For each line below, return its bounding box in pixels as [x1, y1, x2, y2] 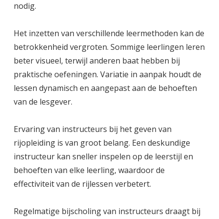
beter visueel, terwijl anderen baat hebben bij [14, 55, 180, 66]
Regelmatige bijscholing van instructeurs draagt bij [14, 206, 200, 217]
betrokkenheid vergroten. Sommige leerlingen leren [14, 42, 205, 53]
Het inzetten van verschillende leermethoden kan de [14, 28, 204, 39]
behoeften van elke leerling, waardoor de [14, 165, 165, 176]
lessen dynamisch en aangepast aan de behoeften [14, 83, 197, 94]
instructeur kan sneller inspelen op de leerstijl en [14, 151, 193, 162]
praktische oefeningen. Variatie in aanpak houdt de [14, 69, 201, 80]
